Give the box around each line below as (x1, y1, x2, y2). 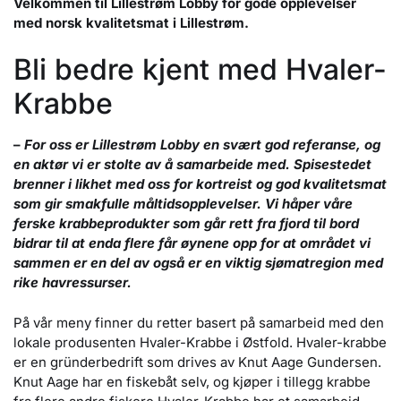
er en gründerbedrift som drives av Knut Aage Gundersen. (13, 353, 381, 371)
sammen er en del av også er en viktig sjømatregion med (13, 254, 383, 272)
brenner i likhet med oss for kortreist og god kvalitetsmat (13, 175, 387, 193)
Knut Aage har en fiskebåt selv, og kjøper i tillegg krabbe (13, 372, 371, 390)
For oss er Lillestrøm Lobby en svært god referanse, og (24, 136, 380, 154)
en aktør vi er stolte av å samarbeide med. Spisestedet (13, 156, 371, 174)
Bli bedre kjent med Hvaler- (13, 52, 387, 88)
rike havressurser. (13, 274, 132, 292)
